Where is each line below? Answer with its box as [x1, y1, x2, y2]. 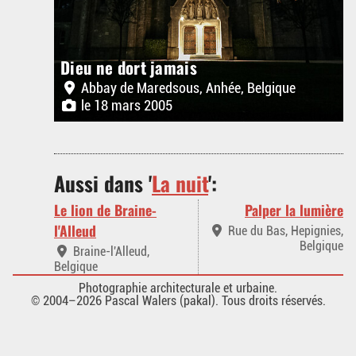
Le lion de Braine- [54, 199, 157, 220]
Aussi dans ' [54, 168, 152, 198]
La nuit [152, 168, 208, 198]
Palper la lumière [245, 199, 343, 220]
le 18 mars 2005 [78, 98, 172, 114]
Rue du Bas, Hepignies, [225, 223, 343, 238]
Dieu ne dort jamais [60, 55, 198, 79]
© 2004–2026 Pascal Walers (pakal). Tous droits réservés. [30, 293, 326, 308]
